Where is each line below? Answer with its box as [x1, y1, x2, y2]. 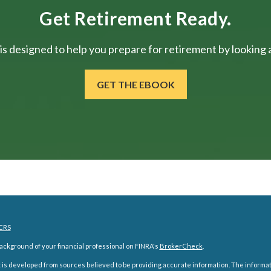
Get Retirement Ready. [39, 7, 232, 30]
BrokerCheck [159, 242, 203, 250]
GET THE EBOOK [96, 79, 175, 91]
